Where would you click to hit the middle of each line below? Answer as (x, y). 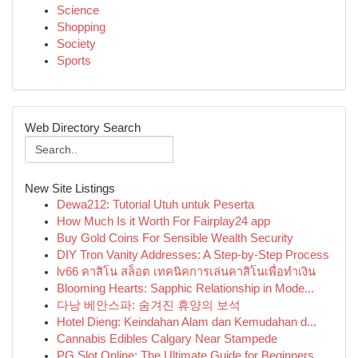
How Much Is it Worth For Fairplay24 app (163, 221)
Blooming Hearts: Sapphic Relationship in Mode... (185, 288)
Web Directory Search (83, 127)
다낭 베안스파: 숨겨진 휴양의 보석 (149, 305)
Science (78, 10)
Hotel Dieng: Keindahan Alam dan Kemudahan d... (187, 322)
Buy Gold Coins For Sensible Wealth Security (175, 238)
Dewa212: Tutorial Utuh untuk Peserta (155, 205)
